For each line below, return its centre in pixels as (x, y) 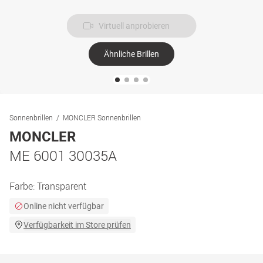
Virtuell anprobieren (134, 26)
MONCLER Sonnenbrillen (102, 117)
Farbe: (23, 186)
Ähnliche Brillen (131, 54)
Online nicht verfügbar (64, 206)
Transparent (62, 186)
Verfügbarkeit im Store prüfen (77, 225)
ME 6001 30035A (63, 156)
